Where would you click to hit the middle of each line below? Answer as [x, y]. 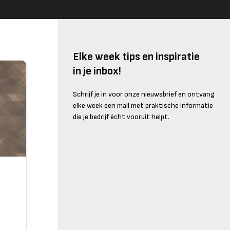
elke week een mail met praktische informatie [143, 106]
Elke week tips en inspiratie [136, 57]
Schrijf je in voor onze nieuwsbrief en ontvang [144, 94]
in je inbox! [97, 71]
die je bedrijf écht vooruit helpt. [121, 117]
